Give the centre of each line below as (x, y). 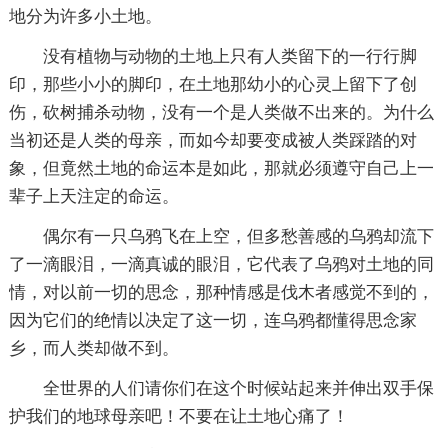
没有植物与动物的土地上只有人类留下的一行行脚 (229, 56)
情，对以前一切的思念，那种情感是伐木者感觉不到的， (221, 292)
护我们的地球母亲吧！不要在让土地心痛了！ (178, 416)
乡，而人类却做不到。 (93, 348)
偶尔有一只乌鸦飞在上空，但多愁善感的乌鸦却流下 (238, 236)
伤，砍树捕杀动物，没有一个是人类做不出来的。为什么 (221, 112)
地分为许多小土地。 (85, 16)
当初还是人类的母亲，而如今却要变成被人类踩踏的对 (212, 140)
